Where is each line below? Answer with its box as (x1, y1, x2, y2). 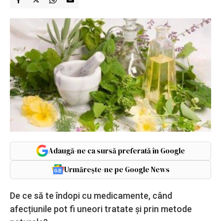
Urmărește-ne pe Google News (64, 164, 170, 175)
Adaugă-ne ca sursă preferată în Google (48, 145, 185, 156)
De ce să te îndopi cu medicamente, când (10, 190, 172, 201)
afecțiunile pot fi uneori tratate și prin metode (10, 203, 192, 214)
